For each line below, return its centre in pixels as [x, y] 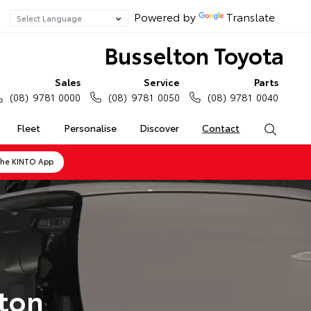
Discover [159, 128]
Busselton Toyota [194, 54]
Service [161, 82]
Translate [251, 16]
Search [292, 128]
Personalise [90, 128]
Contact [221, 128]
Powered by [163, 16]
